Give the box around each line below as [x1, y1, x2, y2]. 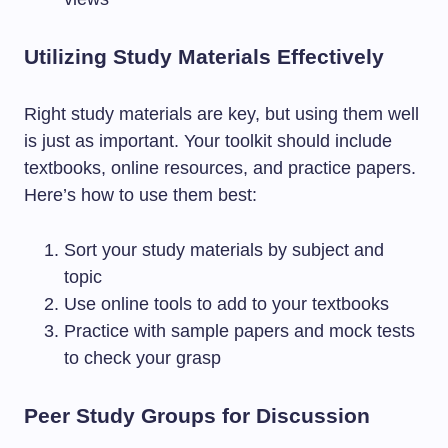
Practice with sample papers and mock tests [64, 321, 415, 341]
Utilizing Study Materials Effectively [24, 45, 384, 68]
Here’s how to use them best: [24, 185, 257, 205]
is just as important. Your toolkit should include [24, 131, 392, 151]
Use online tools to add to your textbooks [64, 294, 389, 314]
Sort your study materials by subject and [64, 240, 384, 260]
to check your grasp [64, 348, 221, 368]
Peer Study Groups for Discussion [24, 404, 370, 427]
